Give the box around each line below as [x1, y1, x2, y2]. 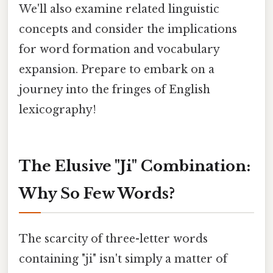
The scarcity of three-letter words [19, 232, 208, 246]
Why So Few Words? [19, 184, 175, 202]
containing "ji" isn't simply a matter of [19, 252, 227, 266]
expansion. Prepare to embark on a [19, 62, 214, 76]
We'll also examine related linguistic [19, 2, 219, 16]
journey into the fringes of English [19, 82, 210, 96]
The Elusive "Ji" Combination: [19, 157, 250, 175]
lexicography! [19, 102, 96, 116]
